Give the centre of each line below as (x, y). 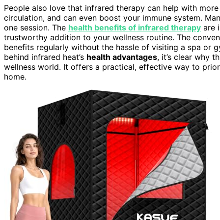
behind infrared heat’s (45, 57)
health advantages (122, 57)
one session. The (36, 27)
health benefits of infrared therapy (135, 27)
